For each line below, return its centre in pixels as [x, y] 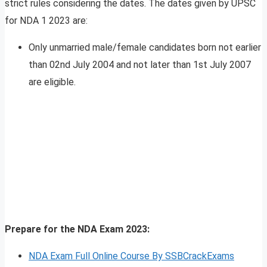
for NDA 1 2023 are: [46, 21]
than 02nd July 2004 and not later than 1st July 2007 [140, 65]
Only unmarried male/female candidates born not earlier [145, 48]
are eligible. [52, 82]
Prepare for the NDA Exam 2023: [77, 229]
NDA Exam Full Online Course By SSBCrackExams [131, 256]
